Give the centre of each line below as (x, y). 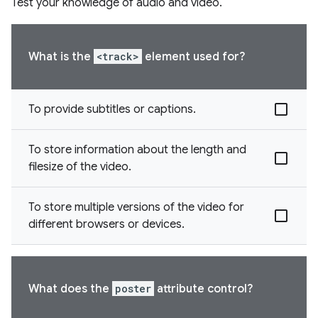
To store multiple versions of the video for (136, 207)
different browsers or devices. (106, 224)
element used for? (193, 57)
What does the (70, 289)
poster (133, 289)
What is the (61, 57)
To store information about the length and (137, 150)
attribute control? (203, 289)
